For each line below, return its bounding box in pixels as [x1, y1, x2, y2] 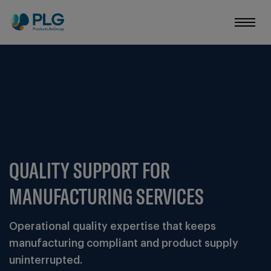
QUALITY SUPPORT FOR [9, 157, 170, 184]
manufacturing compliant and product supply [9, 238, 238, 249]
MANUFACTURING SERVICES [9, 183, 204, 210]
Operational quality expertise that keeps [9, 221, 216, 232]
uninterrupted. [9, 255, 82, 266]
